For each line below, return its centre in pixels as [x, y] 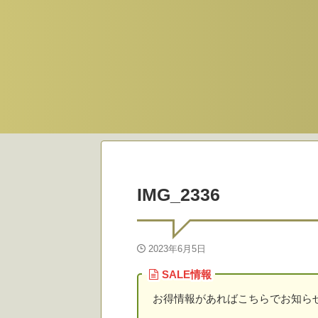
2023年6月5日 [177, 249]
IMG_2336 [179, 194]
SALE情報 [187, 274]
